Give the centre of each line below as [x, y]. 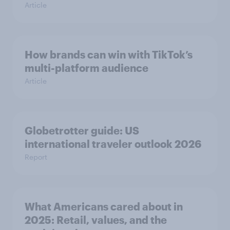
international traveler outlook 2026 [113, 143]
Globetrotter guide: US [82, 130]
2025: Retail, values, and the [96, 219]
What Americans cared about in [104, 206]
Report [36, 157]
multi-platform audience [87, 68]
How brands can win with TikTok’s [109, 54]
